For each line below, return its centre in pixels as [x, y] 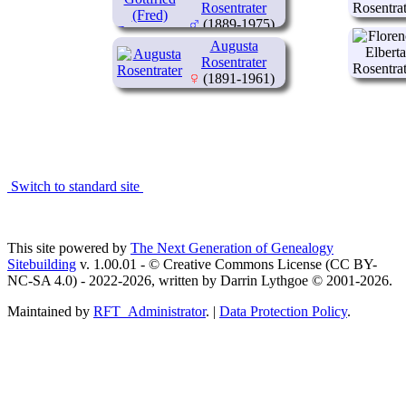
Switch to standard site [75, 186]
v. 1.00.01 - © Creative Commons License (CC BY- [227, 264]
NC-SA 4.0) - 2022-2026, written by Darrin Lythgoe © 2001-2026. [200, 280]
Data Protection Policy [283, 311]
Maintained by [50, 311]
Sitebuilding [42, 264]
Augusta [234, 45]
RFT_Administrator [150, 311]
